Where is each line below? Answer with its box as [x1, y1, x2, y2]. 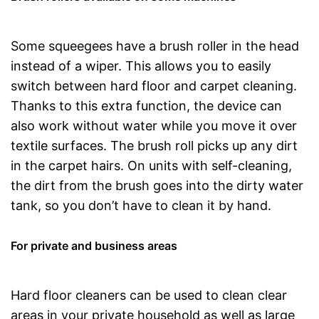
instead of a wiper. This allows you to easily [11, 58, 271, 73]
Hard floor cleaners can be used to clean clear [11, 288, 287, 303]
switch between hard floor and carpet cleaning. [11, 78, 297, 93]
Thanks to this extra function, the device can [11, 98, 282, 113]
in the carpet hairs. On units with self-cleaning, [11, 158, 292, 173]
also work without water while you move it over [11, 118, 297, 133]
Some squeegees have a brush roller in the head [11, 38, 299, 53]
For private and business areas [11, 239, 177, 253]
